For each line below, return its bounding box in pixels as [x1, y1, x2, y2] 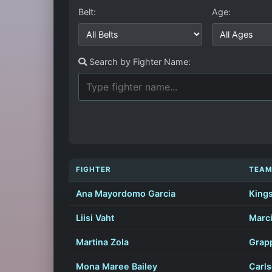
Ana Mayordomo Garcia [76, 188, 175, 199]
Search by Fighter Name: [87, 56, 191, 67]
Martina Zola [76, 237, 129, 248]
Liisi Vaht [76, 212, 114, 223]
